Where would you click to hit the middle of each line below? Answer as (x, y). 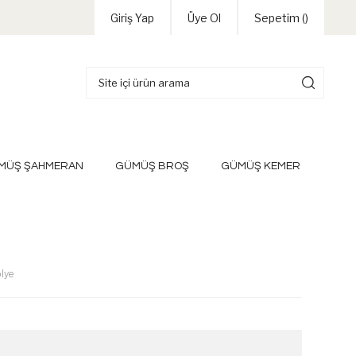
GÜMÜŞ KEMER (260, 166)
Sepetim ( (280, 17)
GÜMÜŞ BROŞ (152, 166)
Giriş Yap (132, 17)
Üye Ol (204, 17)
